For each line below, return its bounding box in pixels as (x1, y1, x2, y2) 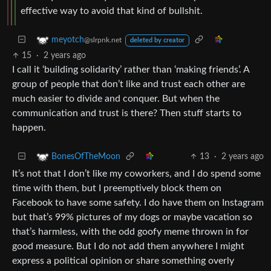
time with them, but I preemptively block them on (12, 183, 221, 193)
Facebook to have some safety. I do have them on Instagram (12, 197, 264, 207)
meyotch (51, 36, 84, 44)
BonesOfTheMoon (51, 152, 120, 161)
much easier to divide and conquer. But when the (12, 93, 220, 103)
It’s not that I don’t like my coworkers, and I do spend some (12, 168, 261, 178)
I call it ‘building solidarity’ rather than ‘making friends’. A (12, 64, 249, 74)
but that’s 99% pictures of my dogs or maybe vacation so (12, 212, 252, 222)
